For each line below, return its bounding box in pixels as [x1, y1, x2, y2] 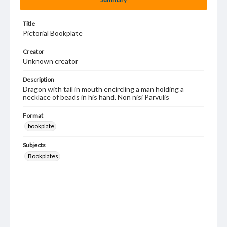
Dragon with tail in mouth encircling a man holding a [23, 85, 184, 93]
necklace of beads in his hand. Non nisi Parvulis [23, 93, 169, 101]
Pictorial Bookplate [23, 29, 83, 37]
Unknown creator [23, 57, 78, 65]
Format [23, 111, 43, 119]
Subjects [23, 141, 46, 149]
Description [23, 75, 54, 83]
